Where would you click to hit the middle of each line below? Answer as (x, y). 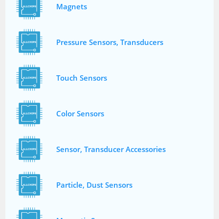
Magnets (72, 7)
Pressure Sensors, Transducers (110, 42)
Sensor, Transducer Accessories (111, 149)
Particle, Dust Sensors (95, 185)
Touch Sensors (82, 78)
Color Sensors (80, 114)
